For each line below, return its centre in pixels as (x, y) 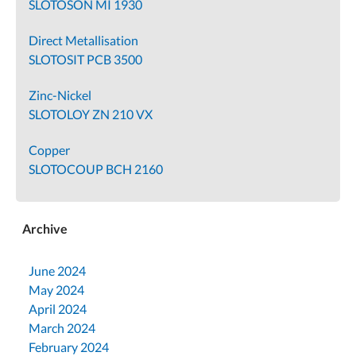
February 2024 (69, 347)
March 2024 (62, 328)
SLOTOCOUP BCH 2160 (96, 169)
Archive (45, 228)
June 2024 (57, 271)
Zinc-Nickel (60, 95)
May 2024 (56, 290)
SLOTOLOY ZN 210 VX (91, 114)
